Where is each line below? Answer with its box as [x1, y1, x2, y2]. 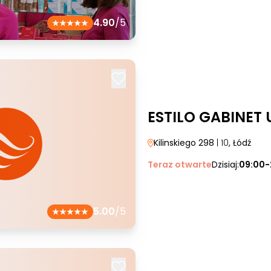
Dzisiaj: [212, 158, 239, 171]
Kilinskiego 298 [154, 137, 214, 149]
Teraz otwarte [148, 158, 212, 171]
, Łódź [229, 137, 251, 149]
